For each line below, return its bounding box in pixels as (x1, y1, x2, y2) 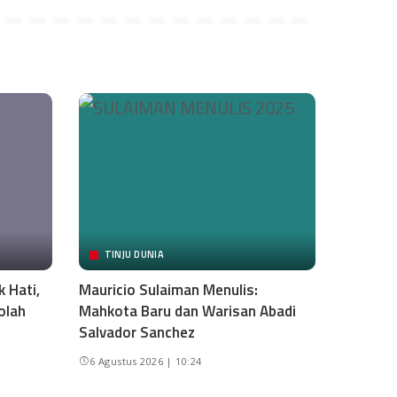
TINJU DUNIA (104, 247, 165, 262)
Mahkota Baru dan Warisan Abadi (78, 300, 296, 323)
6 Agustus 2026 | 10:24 (89, 354, 202, 369)
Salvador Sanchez (78, 321, 195, 345)
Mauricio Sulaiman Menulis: (78, 278, 258, 302)
